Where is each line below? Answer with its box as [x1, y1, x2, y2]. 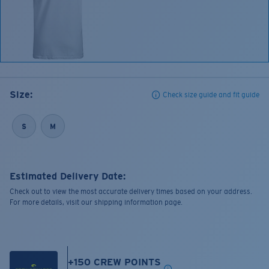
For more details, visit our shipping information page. [10, 198, 183, 207]
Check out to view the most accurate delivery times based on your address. [10, 187, 252, 196]
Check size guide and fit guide [163, 91, 259, 100]
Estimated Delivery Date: [10, 171, 125, 183]
